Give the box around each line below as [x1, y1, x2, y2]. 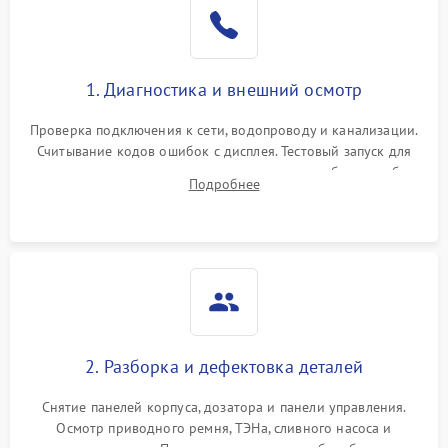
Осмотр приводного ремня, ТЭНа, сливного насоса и [56, 419, 392, 437]
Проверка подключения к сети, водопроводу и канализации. [29, 121, 419, 139]
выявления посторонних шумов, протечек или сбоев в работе [26, 163, 422, 181]
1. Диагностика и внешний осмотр [85, 78, 363, 101]
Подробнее [188, 175, 260, 193]
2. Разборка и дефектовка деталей [85, 355, 363, 378]
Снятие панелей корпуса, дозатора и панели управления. [41, 398, 407, 416]
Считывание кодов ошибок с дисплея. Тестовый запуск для [36, 142, 412, 160]
